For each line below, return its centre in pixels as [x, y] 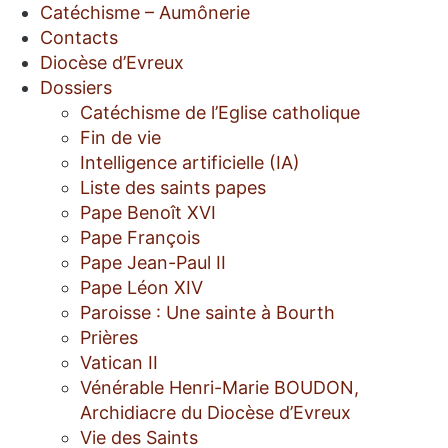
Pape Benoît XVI [148, 213]
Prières [109, 338]
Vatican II [119, 363]
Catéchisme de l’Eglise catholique [220, 113]
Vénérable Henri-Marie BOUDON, [219, 388]
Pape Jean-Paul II [153, 263]
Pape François [140, 238]
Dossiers [76, 88]
